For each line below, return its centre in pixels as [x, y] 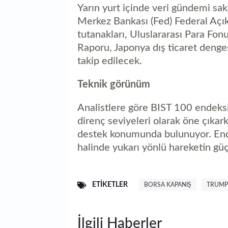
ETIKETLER [110, 185]
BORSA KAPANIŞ [168, 184]
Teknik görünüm [114, 84]
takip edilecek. [110, 61]
